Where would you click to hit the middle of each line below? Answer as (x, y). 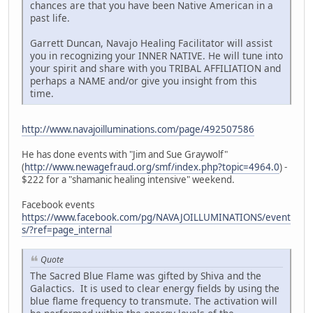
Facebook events (58, 204)
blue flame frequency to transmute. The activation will (154, 300)
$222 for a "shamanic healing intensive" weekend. (128, 179)
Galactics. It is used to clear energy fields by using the (155, 288)
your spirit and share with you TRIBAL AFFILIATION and (155, 68)
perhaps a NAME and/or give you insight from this (144, 80)
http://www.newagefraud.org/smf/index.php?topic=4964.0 (152, 167)
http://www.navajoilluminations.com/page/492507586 (138, 129)
